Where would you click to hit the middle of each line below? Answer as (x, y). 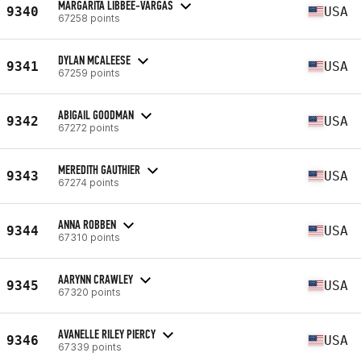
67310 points (89, 237)
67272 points (89, 127)
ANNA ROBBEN (87, 224)
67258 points (89, 18)
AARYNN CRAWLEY (95, 279)
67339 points (90, 346)
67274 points (89, 182)
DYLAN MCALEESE (94, 60)
